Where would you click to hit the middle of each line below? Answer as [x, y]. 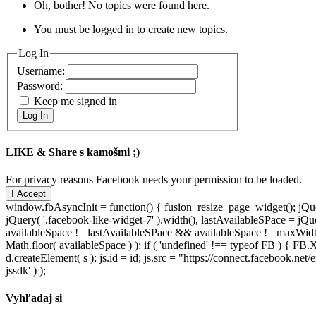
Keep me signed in [75, 101]
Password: [41, 85]
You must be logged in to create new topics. [131, 29]
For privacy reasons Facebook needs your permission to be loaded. [154, 180]
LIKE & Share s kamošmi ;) [73, 152]
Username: [42, 71]
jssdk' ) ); [26, 271]
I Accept [29, 194]
